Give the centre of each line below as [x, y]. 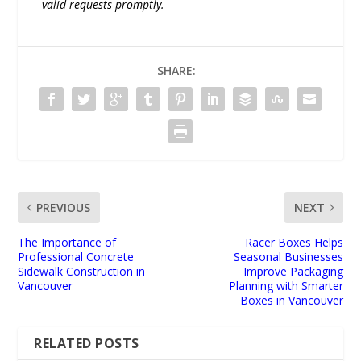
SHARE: [176, 71]
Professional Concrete [76, 257]
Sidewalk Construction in [82, 272]
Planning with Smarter [286, 286]
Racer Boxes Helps [294, 243]
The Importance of [67, 243]
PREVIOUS [64, 208]
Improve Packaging [293, 272]
